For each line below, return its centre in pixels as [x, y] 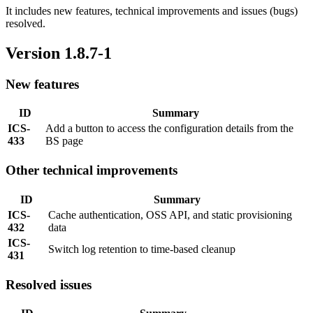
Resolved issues [49, 284]
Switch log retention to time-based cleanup [142, 249]
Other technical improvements [92, 170]
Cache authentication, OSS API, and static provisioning [170, 214]
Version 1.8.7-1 [59, 53]
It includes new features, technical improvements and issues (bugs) [152, 10]
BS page [64, 141]
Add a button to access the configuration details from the [169, 129]
